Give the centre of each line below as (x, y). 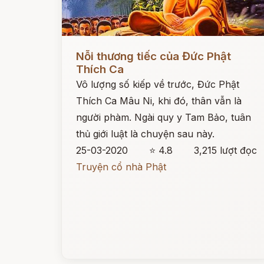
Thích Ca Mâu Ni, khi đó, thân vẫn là (159, 101)
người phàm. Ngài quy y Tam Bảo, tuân (164, 117)
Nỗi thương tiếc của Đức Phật (154, 56)
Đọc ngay (83, 47)
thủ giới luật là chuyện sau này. (145, 134)
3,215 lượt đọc (226, 150)
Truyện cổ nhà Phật (121, 167)
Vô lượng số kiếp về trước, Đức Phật (158, 84)
